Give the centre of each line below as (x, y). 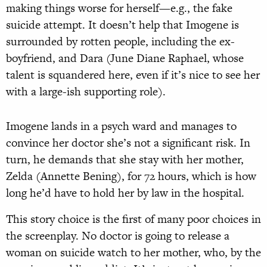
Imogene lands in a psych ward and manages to (121, 126)
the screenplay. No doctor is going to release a (118, 236)
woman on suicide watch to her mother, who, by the (133, 253)
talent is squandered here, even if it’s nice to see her (133, 75)
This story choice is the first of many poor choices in (133, 219)
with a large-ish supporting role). (86, 92)
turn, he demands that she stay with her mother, (125, 160)
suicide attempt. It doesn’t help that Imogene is (122, 25)
